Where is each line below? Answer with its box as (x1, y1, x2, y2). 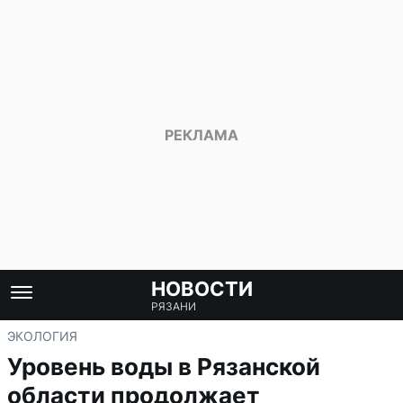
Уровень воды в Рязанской (7, 353, 320, 381)
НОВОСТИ (150, 277, 253, 300)
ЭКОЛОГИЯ (7, 328, 77, 344)
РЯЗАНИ (150, 300, 196, 313)
